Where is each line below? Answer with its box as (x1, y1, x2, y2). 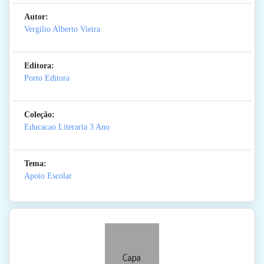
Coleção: (24, 110, 55, 120)
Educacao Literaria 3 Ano (24, 123, 110, 132)
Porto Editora (24, 74, 70, 83)
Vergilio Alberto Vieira (24, 25, 100, 34)
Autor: (24, 12, 48, 22)
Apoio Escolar (24, 171, 72, 181)
